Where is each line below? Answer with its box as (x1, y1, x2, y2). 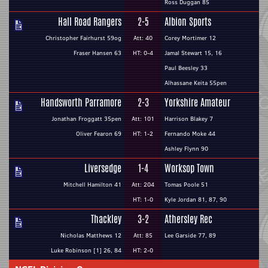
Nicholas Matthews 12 (60, 231, 121, 240)
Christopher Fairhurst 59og (45, 33, 121, 42)
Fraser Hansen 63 (74, 48, 121, 57)
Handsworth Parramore (41, 96, 121, 109)
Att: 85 (133, 231, 153, 240)
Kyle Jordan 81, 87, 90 (165, 195, 227, 204)
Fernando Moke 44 (165, 129, 215, 138)
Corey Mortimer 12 (165, 33, 216, 42)
